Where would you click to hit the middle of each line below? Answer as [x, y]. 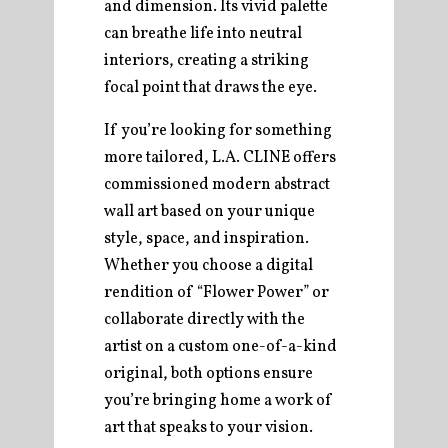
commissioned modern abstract [217, 185]
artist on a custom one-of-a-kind [220, 347]
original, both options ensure [208, 374]
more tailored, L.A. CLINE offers [220, 158]
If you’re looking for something [218, 131]
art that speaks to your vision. [208, 428]
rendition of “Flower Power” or [216, 293]
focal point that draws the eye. [210, 88]
